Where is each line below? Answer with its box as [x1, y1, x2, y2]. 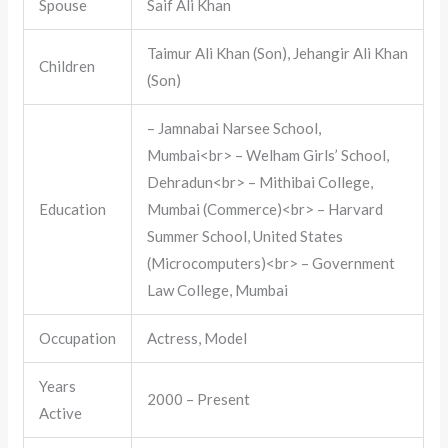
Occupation [39, 329, 117, 348]
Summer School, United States [147, 227, 344, 246]
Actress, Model [147, 329, 248, 348]
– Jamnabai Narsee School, [147, 119, 322, 138]
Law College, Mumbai [147, 281, 289, 300]
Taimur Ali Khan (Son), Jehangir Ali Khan [147, 44, 409, 63]
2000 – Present [147, 390, 251, 409]
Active [39, 404, 83, 423]
